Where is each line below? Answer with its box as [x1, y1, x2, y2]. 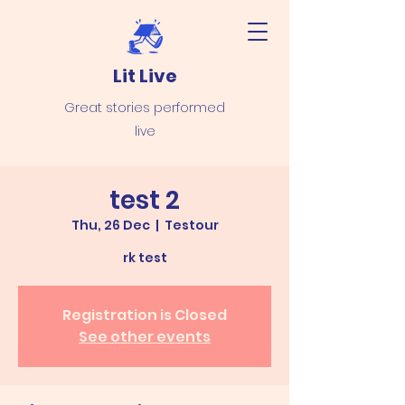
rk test [122, 249, 167, 267]
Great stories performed [64, 99, 225, 117]
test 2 [109, 183, 180, 218]
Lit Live [112, 63, 177, 89]
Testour [164, 216, 219, 234]
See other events [79, 326, 211, 347]
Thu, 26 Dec [71, 216, 150, 234]
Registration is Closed [62, 305, 227, 325]
